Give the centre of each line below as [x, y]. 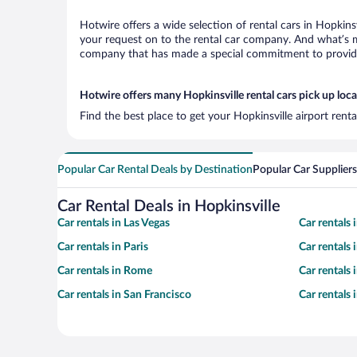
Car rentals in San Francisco [124, 295]
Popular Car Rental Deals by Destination [155, 170]
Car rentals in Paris [103, 247]
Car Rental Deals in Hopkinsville [169, 206]
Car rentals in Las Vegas [114, 223]
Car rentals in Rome [105, 271]
